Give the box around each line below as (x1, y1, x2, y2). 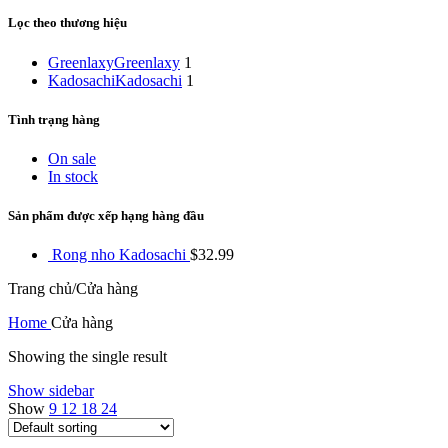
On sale (48, 149, 96, 167)
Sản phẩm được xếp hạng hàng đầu (8, 208, 204, 224)
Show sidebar (8, 382, 94, 400)
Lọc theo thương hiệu (8, 15, 127, 31)
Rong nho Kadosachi (52, 246, 190, 264)
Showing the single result (8, 348, 167, 366)
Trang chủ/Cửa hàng (8, 280, 138, 298)
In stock (48, 167, 98, 185)
